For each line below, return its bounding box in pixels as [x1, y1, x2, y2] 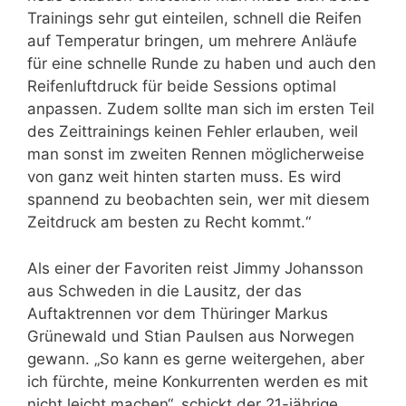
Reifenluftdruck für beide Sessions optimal [27, 77, 336, 95]
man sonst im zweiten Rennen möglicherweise [27, 145, 364, 163]
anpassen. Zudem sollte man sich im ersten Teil [27, 100, 374, 118]
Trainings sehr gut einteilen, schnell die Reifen [27, 9, 362, 27]
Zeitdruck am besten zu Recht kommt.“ [27, 213, 311, 231]
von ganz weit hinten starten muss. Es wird [27, 168, 342, 186]
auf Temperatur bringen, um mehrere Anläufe [27, 32, 357, 50]
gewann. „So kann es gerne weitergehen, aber [27, 349, 364, 368]
